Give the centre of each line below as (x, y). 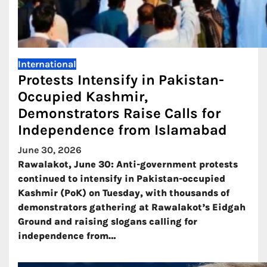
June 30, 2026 (50, 150)
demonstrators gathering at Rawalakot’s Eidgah (132, 207)
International (47, 64)
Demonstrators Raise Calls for (119, 113)
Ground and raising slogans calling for (108, 221)
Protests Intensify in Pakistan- (121, 80)
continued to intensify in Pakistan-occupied (122, 178)
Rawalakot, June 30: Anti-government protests (128, 164)
